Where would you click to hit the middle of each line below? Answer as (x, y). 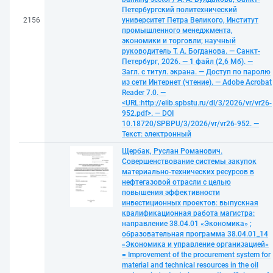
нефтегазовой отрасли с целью (176, 182)
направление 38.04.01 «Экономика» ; (187, 224)
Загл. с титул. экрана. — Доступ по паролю (196, 72)
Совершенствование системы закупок (189, 161)
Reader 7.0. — (144, 93)
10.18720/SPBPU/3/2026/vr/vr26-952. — (190, 124)
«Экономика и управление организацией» (195, 244)
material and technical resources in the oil (190, 265)
